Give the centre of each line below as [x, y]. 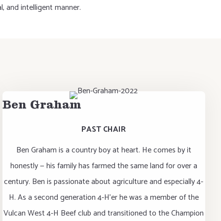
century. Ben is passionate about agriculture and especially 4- [104, 182]
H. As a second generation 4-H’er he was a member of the [104, 198]
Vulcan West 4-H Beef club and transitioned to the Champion [104, 213]
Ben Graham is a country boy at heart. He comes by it [104, 150]
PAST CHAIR [104, 129]
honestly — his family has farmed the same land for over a [104, 166]
